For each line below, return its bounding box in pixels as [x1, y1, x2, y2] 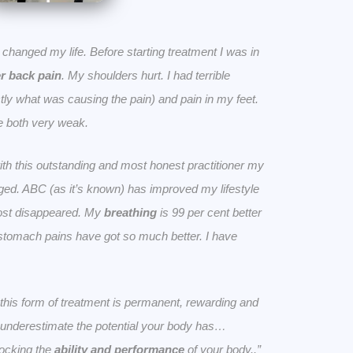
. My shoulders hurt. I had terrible [61, 69, 230, 83]
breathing [104, 206, 157, 220]
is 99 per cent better [157, 206, 262, 220]
